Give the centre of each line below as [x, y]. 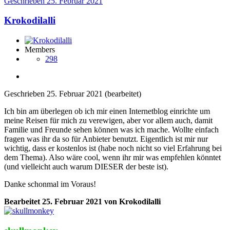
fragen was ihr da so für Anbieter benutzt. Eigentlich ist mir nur [106, 139]
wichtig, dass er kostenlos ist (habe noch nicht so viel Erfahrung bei [113, 148]
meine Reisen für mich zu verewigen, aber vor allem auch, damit [108, 121]
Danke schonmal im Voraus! [50, 184]
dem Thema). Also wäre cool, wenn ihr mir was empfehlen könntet [112, 158]
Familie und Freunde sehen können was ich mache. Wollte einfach [111, 130]
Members [40, 50]
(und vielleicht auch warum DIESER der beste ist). [86, 167]
